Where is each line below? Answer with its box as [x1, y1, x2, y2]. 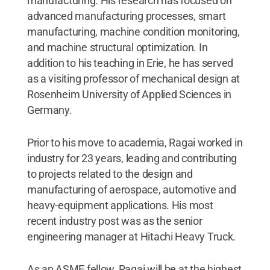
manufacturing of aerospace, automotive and [27, 183, 236, 196]
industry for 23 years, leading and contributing [27, 151, 237, 165]
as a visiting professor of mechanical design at [27, 72, 240, 85]
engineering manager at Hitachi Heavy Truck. [27, 230, 236, 243]
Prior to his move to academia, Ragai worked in [27, 136, 243, 149]
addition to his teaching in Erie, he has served [27, 56, 234, 69]
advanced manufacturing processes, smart [27, 9, 226, 22]
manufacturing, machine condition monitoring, [27, 25, 240, 38]
